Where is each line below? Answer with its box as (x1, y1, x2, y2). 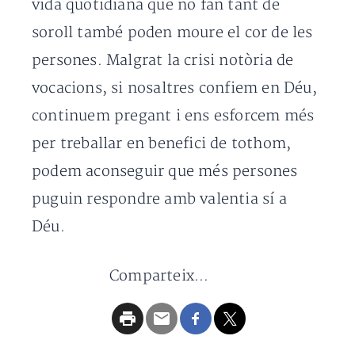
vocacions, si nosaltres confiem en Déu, (32, 79, 317, 98)
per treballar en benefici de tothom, (32, 135, 292, 154)
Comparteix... (109, 267, 209, 286)
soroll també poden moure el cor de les (32, 24, 313, 43)
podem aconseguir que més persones (32, 162, 298, 181)
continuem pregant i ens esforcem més (32, 107, 315, 126)
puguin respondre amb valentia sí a (32, 190, 287, 209)
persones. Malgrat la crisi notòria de (32, 52, 294, 71)
